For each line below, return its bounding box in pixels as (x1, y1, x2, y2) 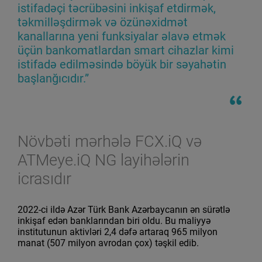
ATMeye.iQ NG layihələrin (18, 151, 189, 170)
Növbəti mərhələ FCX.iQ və (18, 132, 202, 151)
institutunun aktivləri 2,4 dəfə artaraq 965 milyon (18, 226, 218, 237)
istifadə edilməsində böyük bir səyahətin (18, 57, 226, 72)
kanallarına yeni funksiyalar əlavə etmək (18, 29, 226, 44)
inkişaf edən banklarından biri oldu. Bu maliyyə (18, 215, 211, 226)
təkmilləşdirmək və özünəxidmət (18, 15, 188, 30)
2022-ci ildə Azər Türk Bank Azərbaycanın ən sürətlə (18, 204, 230, 215)
